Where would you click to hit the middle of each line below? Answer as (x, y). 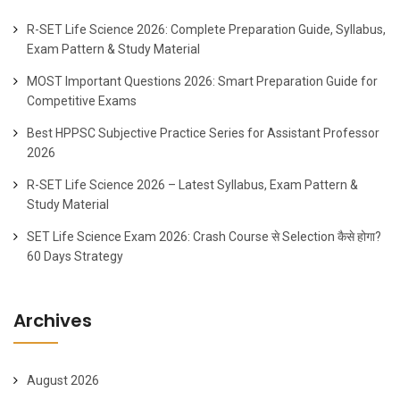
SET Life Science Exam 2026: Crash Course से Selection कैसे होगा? (204, 237)
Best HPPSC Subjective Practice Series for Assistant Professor (203, 133)
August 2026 (63, 381)
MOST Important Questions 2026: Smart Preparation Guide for (202, 82)
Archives (53, 321)
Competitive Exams (82, 101)
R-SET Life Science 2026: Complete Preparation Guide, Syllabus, (206, 30)
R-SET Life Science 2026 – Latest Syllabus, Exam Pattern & (192, 185)
